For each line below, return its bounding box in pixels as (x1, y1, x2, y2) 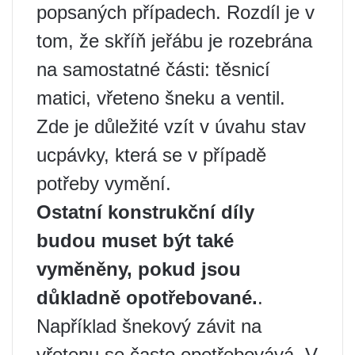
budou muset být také (36, 229, 234, 251)
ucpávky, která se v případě (36, 143, 266, 166)
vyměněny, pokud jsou (36, 258, 241, 280)
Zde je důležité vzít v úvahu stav (36, 115, 306, 137)
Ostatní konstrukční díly (36, 200, 254, 223)
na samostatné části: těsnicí (36, 58, 270, 80)
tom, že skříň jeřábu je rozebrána (36, 29, 312, 52)
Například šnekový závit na (36, 315, 261, 337)
